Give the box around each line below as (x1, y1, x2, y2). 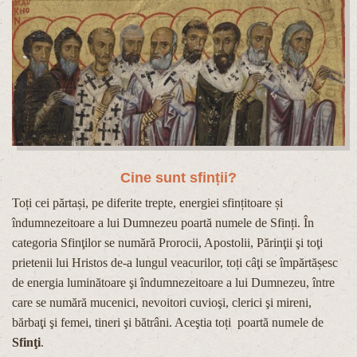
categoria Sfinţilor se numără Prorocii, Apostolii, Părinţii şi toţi (12, 236, 323, 250)
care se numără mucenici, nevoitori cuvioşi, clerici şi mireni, (12, 296, 312, 310)
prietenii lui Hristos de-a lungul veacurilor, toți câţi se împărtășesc (12, 256, 338, 270)
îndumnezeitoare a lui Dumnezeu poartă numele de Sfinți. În (12, 216, 314, 230)
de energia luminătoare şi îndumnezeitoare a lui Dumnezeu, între (12, 276, 335, 290)
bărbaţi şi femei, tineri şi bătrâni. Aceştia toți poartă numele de (12, 316, 324, 330)
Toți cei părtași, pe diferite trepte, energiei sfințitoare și (12, 196, 283, 210)
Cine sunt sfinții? (120, 170, 237, 186)
